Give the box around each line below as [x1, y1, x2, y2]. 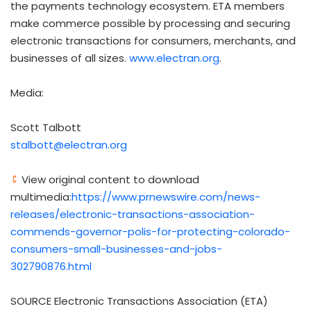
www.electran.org [129, 51, 219, 66]
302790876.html [10, 259, 92, 274]
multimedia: [10, 190, 72, 205]
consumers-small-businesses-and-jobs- [10, 242, 222, 257]
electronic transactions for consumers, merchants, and [10, 33, 296, 49]
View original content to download [19, 172, 199, 187]
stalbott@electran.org [10, 137, 127, 153]
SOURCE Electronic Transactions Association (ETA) [10, 294, 268, 309]
